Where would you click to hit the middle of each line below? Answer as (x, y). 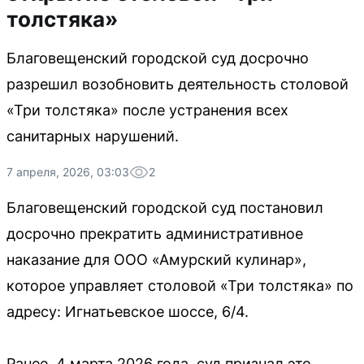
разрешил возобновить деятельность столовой (178, 84)
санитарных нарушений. (93, 136)
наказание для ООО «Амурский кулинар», (156, 260)
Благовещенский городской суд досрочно (158, 58)
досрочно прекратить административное (155, 234)
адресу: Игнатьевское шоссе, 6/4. (128, 312)
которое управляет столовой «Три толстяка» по (180, 286)
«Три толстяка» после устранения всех (147, 110)
